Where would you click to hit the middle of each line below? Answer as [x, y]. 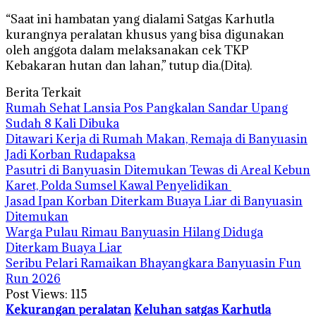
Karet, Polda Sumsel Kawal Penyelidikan [119, 185]
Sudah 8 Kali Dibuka [62, 123]
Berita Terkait [43, 92]
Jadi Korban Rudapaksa [71, 154]
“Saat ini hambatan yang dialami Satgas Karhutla [140, 19]
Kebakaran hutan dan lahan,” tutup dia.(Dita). [129, 65]
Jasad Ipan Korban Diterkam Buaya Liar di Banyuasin [154, 201]
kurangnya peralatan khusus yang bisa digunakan [145, 34]
